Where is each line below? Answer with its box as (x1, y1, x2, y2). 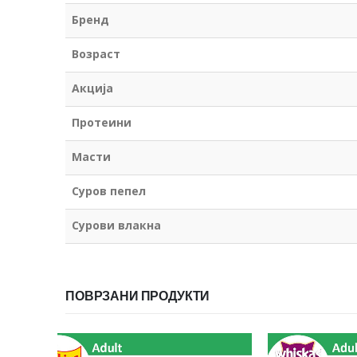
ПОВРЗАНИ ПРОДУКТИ (65, 286, 210, 305)
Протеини (72, 114, 131, 130)
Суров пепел (72, 182, 146, 198)
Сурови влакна (72, 217, 161, 233)
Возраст (72, 45, 120, 61)
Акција (72, 80, 113, 96)
